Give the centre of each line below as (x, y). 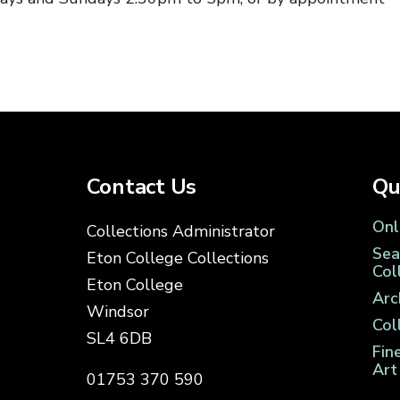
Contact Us (142, 187)
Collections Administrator (180, 232)
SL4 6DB (119, 339)
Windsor (117, 312)
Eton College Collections (177, 258)
